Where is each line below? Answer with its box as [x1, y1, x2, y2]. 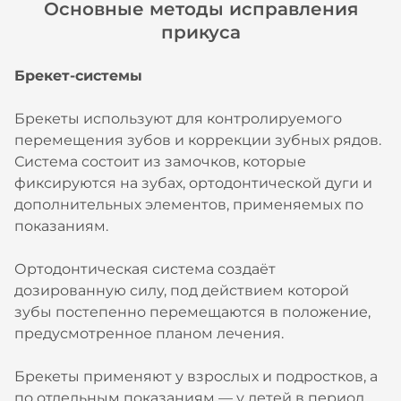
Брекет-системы [14, 67, 142, 84]
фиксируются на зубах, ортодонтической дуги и [14, 175, 372, 192]
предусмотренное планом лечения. [14, 325, 284, 342]
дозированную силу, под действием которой [14, 282, 349, 299]
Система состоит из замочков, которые [14, 153, 306, 170]
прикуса [160, 21, 241, 43]
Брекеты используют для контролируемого [14, 110, 342, 127]
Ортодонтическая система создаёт [14, 260, 276, 277]
